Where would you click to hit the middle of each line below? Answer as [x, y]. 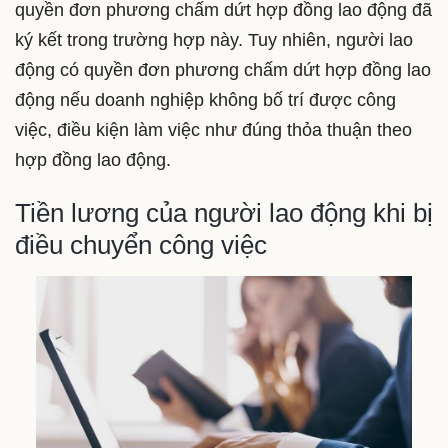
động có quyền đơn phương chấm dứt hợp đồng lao [223, 69]
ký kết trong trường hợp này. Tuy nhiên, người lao [214, 39]
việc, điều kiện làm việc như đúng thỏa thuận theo [213, 129]
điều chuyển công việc [141, 244]
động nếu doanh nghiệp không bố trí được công [205, 99]
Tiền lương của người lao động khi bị [224, 212]
